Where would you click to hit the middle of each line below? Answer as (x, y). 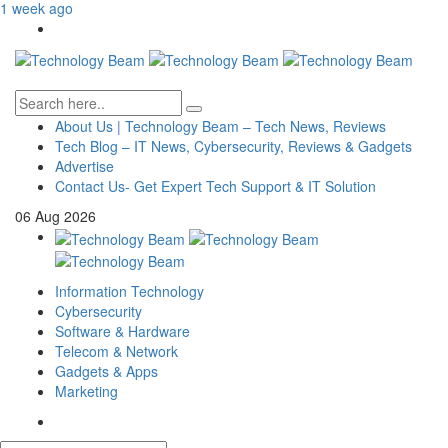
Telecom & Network (116, 350)
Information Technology (129, 290)
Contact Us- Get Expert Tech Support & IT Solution (215, 186)
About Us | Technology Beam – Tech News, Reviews (220, 126)
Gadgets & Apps (106, 370)
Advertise (84, 166)
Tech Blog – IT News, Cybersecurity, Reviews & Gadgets (233, 146)
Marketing (86, 390)
